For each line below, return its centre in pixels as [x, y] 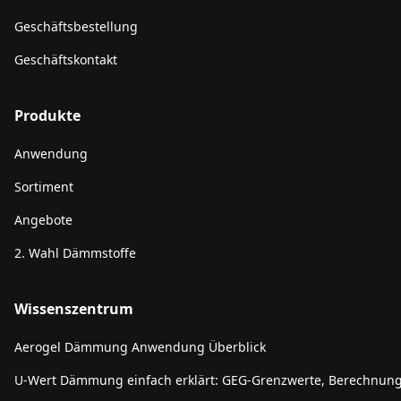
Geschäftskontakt [66, 60]
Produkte [47, 115]
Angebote [43, 220]
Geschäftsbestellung [76, 26]
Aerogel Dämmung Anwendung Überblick [140, 347]
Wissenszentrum [74, 309]
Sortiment [44, 187]
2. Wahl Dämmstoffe [75, 253]
